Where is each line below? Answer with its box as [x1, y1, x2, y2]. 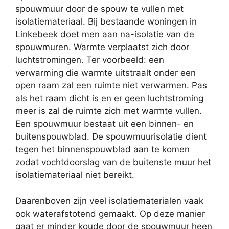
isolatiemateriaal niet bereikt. [15, 170, 134, 180]
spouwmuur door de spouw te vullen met [15, 4, 184, 14]
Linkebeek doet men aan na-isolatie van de [15, 29, 194, 40]
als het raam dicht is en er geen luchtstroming [15, 93, 203, 104]
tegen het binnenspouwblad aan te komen [15, 144, 190, 155]
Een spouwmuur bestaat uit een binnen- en [15, 119, 194, 129]
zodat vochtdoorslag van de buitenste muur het [15, 157, 211, 168]
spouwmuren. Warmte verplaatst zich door [15, 42, 189, 53]
